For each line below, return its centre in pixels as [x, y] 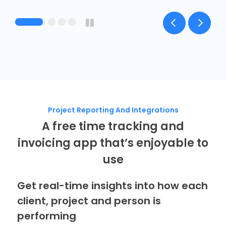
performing [46, 216]
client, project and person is [89, 201]
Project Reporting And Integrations [113, 110]
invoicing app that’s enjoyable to [113, 143]
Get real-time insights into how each [112, 185]
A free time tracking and [113, 126]
